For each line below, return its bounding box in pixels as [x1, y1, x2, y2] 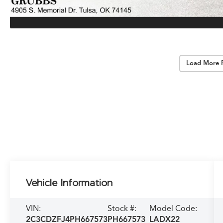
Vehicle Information [26, 176, 113, 188]
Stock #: [108, 203, 137, 214]
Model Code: [149, 203, 197, 214]
